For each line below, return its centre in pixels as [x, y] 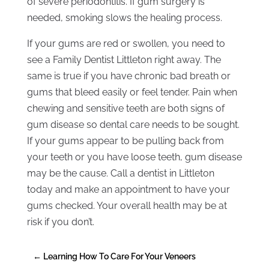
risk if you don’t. [60, 222]
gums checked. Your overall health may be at [127, 206]
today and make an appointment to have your [128, 189]
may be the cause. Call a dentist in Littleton [120, 173]
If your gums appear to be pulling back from [125, 141]
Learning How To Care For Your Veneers [119, 256]
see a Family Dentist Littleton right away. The [124, 60]
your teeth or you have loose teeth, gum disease [134, 157]
